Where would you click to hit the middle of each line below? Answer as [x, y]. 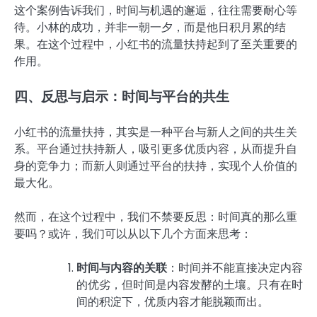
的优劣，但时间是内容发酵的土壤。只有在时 [190, 284]
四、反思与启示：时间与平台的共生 [122, 96]
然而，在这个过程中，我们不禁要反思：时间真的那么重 [156, 217]
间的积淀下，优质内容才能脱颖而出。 [173, 301]
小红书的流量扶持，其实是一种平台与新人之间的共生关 [156, 132]
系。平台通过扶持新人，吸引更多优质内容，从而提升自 [156, 149]
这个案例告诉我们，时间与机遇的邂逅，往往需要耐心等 [156, 10]
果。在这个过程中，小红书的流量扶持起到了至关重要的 [156, 44]
